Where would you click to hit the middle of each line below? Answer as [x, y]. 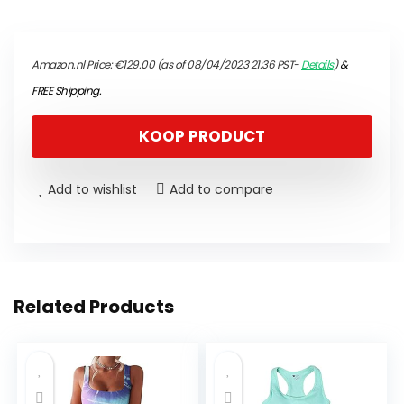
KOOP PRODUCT [202, 137]
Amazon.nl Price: [73, 65]
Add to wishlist [92, 190]
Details [317, 65]
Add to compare [221, 190]
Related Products [94, 307]
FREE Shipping [65, 91]
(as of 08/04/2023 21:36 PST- [228, 65]
